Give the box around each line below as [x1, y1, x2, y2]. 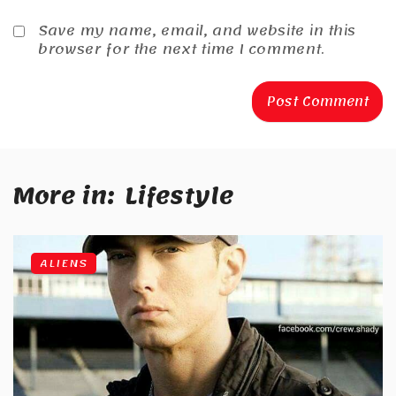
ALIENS [40, 253, 88, 275]
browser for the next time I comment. [38, 36, 324, 64]
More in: [13, 175, 115, 218]
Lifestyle [126, 175, 233, 218]
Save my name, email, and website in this [38, 18, 355, 45]
